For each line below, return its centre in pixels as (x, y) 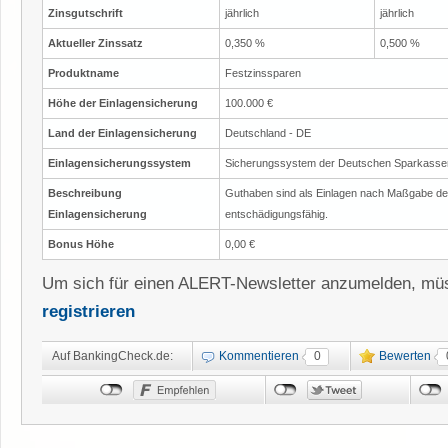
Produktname (83, 72)
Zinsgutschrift (85, 12)
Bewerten (405, 355)
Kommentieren (259, 355)
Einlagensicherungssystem (119, 162)
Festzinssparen (263, 72)
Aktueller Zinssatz (95, 42)
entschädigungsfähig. (276, 213)
